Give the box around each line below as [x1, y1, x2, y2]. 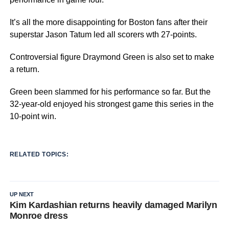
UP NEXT [9, 191, 34, 197]
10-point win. [9, 111, 56, 121]
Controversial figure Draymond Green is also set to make [9, 52, 214, 61]
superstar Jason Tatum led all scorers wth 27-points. [9, 30, 197, 39]
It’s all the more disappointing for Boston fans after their [9, 17, 208, 27]
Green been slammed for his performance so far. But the [9, 87, 211, 96]
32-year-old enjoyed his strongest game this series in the [9, 99, 214, 108]
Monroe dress [9, 210, 68, 221]
